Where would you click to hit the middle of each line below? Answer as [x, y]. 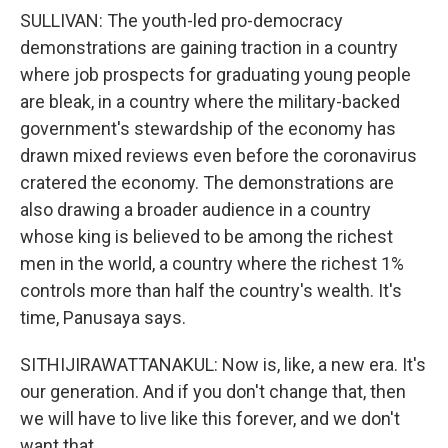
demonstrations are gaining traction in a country [209, 47]
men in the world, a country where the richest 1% [212, 263]
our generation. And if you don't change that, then [213, 391]
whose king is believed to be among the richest [206, 236]
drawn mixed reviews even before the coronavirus [218, 155]
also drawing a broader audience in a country [195, 209]
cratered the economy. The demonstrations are [207, 182]
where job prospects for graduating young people [215, 74]
